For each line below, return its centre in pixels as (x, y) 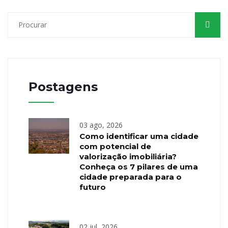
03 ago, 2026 (101, 125)
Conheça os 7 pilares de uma (139, 166)
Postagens (63, 87)
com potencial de (115, 146)
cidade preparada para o (131, 177)
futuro (93, 187)
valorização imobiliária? (128, 156)
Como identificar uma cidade (139, 136)
